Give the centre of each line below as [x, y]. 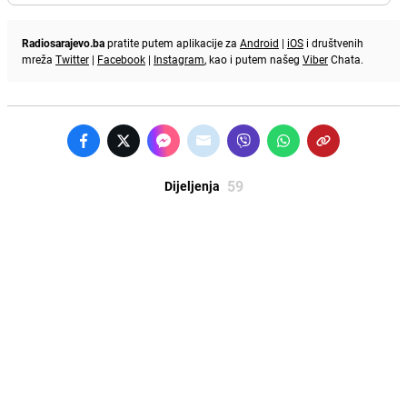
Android [259, 42]
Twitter [72, 59]
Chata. [346, 59]
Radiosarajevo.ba [63, 42]
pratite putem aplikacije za [172, 42]
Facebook [121, 59]
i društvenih [333, 42]
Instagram [179, 59]
